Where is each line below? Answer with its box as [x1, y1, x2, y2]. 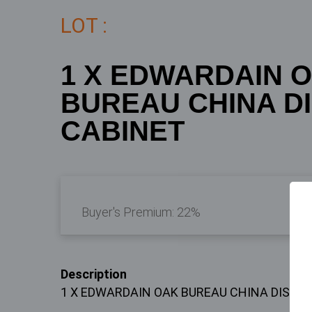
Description [61, 267, 127, 281]
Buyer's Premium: [81, 205, 177, 219]
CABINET [61, 116, 185, 146]
